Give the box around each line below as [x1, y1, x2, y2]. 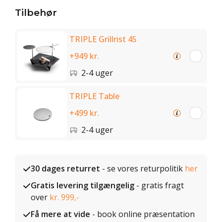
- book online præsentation [90, 209, 195, 220]
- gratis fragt [134, 180, 184, 191]
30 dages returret [31, 163, 100, 174]
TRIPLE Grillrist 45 [69, 34, 137, 45]
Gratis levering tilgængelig [31, 180, 134, 191]
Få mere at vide [31, 209, 90, 220]
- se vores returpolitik [100, 163, 185, 174]
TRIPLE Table [69, 91, 119, 102]
